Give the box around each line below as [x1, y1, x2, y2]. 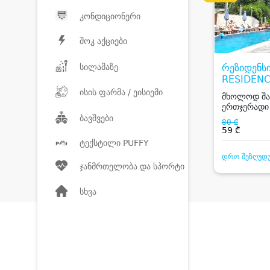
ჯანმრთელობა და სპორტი [80, 162, 184, 172]
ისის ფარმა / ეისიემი [80, 87, 163, 98]
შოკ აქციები [80, 36, 127, 46]
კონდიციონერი [80, 11, 140, 22]
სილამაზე [80, 61, 118, 72]
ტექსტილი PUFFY [80, 137, 149, 148]
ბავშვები [80, 113, 113, 124]
